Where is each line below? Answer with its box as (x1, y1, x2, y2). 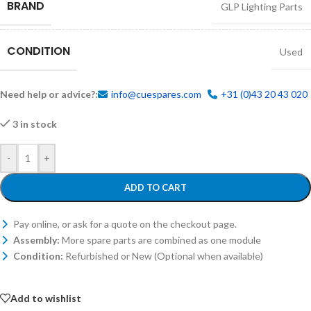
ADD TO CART (124, 182, 187, 194)
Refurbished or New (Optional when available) (63, 250, 263, 262)
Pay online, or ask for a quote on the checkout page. (11, 218, 237, 230)
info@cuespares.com (111, 88, 201, 101)
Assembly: (13, 234, 60, 246)
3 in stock (12, 118, 58, 131)
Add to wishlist (10, 292, 81, 304)
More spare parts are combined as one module (60, 234, 261, 246)
